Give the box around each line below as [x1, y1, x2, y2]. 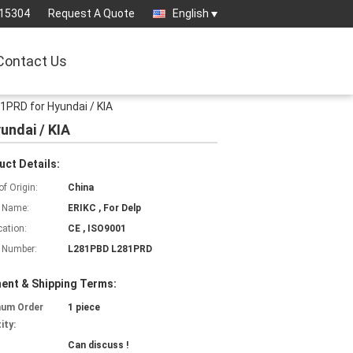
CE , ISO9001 [68, 223, 126, 234]
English [173, 7, 209, 20]
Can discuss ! [68, 340, 128, 351]
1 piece [68, 302, 100, 313]
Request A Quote [48, 7, 135, 20]
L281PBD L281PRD [68, 243, 152, 255]
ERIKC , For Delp [68, 203, 141, 214]
